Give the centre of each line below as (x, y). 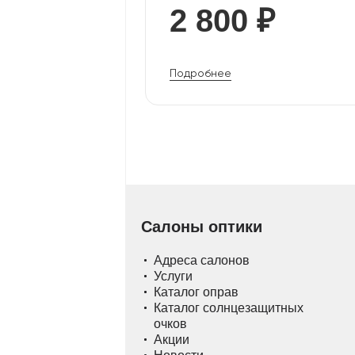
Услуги (173, 276)
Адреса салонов (202, 260)
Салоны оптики (202, 227)
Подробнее (200, 73)
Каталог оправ (196, 292)
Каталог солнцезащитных (229, 308)
